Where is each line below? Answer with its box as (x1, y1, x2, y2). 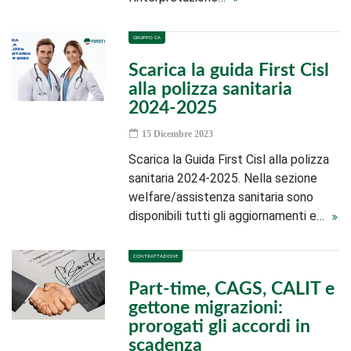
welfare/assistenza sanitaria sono (128, 190, 314, 204)
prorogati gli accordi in (128, 317, 311, 335)
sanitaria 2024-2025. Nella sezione (128, 171, 318, 186)
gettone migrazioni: (128, 299, 284, 317)
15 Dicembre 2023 (139, 128, 214, 139)
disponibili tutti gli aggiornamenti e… (128, 208, 328, 223)
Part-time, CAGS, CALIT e (128, 280, 335, 298)
